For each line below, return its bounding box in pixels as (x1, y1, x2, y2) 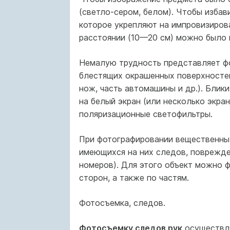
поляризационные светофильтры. (79, 109, 213, 119)
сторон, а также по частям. (79, 172, 189, 183)
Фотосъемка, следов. (79, 198, 165, 208)
